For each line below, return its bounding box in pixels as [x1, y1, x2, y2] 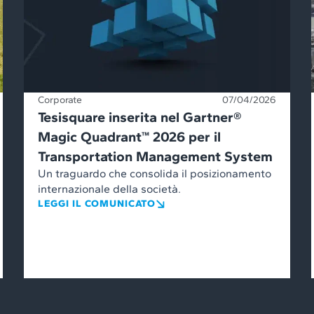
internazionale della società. [38, 182, 181, 196]
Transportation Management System [38, 147, 273, 165]
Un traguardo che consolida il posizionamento [38, 166, 271, 180]
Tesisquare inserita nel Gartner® [38, 108, 242, 125]
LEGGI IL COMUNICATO [38, 197, 156, 210]
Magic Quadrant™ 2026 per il [38, 128, 221, 145]
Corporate [38, 93, 82, 106]
